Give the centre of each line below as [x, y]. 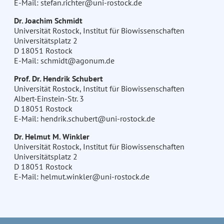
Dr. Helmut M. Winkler [51, 137]
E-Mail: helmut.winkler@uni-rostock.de [81, 177]
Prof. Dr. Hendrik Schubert [58, 79]
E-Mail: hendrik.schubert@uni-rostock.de [84, 119]
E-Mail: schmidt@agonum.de [64, 61]
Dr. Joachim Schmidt [48, 21]
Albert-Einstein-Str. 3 [49, 99]
